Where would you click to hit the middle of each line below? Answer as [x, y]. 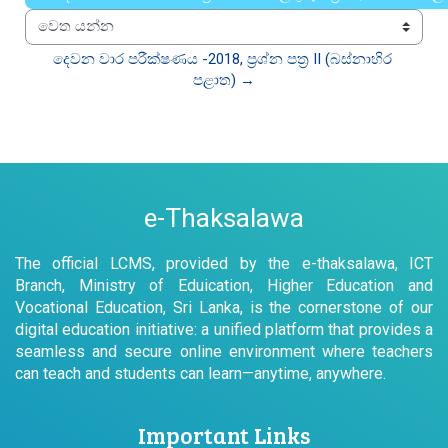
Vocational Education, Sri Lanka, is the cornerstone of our [224, 307]
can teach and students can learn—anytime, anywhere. [200, 373]
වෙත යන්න [64, 37]
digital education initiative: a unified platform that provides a [224, 329]
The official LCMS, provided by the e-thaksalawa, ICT [224, 263]
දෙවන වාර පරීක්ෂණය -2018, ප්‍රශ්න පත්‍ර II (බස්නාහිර [222, 58]
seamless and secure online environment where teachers [224, 351]
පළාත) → [224, 79]
